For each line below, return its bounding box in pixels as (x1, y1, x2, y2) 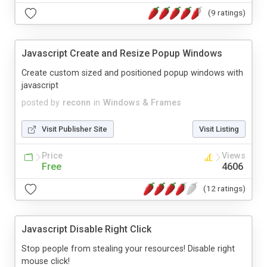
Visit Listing (199, 124, 239, 133)
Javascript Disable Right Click (21, 223, 151, 235)
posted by (21, 97, 60, 108)
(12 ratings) (203, 184, 246, 194)
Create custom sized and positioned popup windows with (21, 67, 243, 78)
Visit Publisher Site (42, 124, 107, 133)
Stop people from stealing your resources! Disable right (21, 243, 235, 254)
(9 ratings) (208, 8, 246, 18)
